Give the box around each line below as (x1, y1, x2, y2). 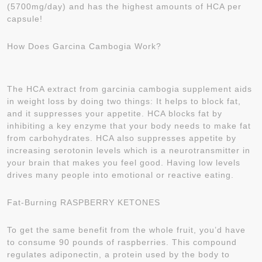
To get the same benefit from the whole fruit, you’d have (7, 225, 246, 235)
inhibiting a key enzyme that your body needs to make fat (7, 121, 251, 130)
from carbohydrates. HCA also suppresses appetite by (7, 133, 236, 143)
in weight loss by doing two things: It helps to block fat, (7, 96, 241, 106)
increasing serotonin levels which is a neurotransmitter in (7, 146, 250, 155)
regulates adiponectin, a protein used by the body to (7, 250, 230, 259)
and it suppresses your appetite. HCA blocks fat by (7, 109, 222, 118)
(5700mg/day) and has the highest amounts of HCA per (7, 2, 242, 11)
